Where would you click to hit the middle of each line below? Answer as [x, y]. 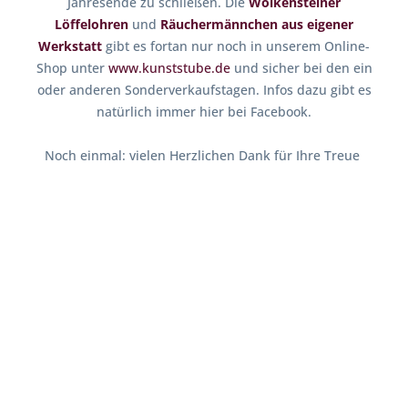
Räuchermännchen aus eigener [257, 24]
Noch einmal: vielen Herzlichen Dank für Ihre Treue [204, 155]
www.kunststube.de [169, 68]
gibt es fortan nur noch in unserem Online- [236, 46]
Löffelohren [92, 24]
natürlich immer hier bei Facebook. [204, 112]
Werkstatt [70, 46]
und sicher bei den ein [301, 68]
